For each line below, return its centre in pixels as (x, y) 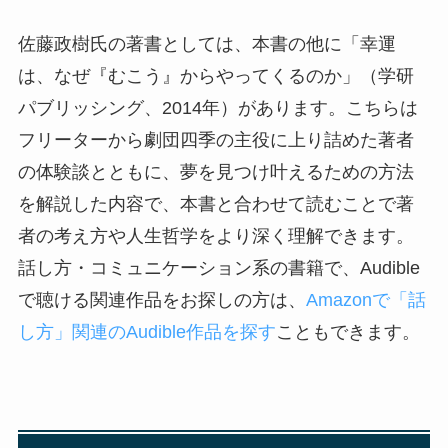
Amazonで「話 (365, 300)
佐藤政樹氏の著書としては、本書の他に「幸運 (206, 44)
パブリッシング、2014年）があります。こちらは (217, 108)
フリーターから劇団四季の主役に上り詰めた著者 (215, 140)
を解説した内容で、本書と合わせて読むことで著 (215, 204)
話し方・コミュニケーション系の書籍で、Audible (218, 268)
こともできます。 (347, 332)
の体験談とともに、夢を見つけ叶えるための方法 (215, 172)
